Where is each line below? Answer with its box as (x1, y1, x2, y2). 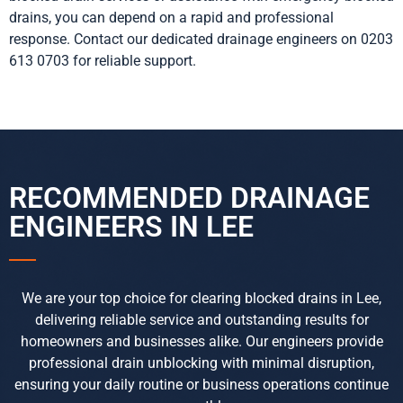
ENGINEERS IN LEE (9, 210, 254, 245)
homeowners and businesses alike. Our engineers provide (20, 333, 383, 351)
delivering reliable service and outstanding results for (34, 311, 369, 329)
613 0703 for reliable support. (9, 51, 196, 69)
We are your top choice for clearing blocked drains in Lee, (22, 290, 381, 308)
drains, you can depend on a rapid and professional (9, 8, 334, 26)
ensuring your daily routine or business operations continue (14, 376, 389, 394)
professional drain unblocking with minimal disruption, (29, 354, 374, 372)
